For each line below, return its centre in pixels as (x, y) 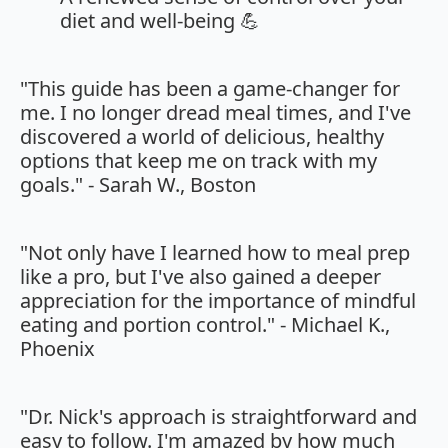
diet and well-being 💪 (160, 21)
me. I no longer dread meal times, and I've (215, 113)
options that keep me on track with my (198, 161)
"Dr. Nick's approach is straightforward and (218, 417)
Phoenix (57, 349)
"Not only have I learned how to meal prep (215, 253)
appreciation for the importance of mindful (218, 301)
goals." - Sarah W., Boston (138, 185)
